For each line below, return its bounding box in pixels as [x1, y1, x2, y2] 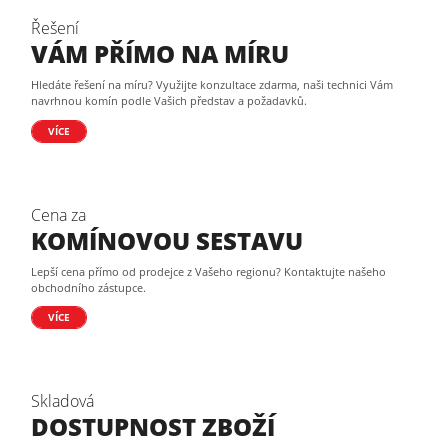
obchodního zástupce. [31, 279, 146, 295]
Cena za [31, 203, 86, 226]
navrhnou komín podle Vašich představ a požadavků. [31, 93, 307, 108]
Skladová [31, 390, 94, 412]
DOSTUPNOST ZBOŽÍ [31, 410, 275, 443]
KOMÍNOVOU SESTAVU [31, 223, 303, 257]
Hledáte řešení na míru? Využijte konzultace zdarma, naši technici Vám [31, 77, 393, 92]
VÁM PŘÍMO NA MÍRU [31, 37, 289, 70]
